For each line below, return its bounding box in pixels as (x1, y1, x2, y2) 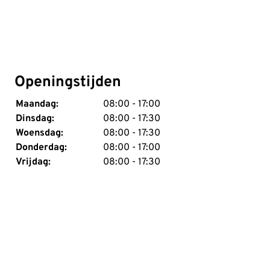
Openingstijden (14, 73, 121, 93)
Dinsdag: (15, 113, 54, 125)
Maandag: (15, 98, 58, 111)
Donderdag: (15, 142, 67, 154)
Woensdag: (15, 127, 63, 140)
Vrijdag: (15, 156, 51, 169)
